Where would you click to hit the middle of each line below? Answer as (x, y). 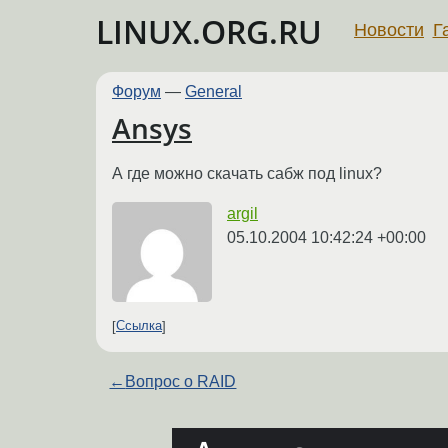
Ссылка (139, 326)
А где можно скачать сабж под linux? (247, 173)
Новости (389, 29)
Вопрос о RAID (181, 381)
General (213, 91)
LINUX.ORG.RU (209, 31)
